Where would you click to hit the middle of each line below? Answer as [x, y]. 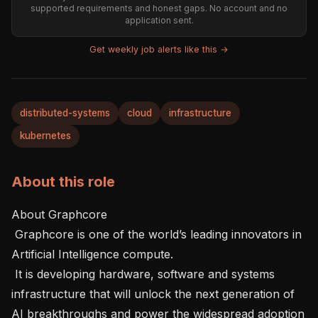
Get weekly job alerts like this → [159, 50]
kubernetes [45, 136]
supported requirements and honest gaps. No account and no [159, 9]
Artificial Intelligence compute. [95, 254]
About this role [63, 181]
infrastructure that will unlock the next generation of [153, 294]
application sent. [159, 21]
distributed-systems [65, 113]
